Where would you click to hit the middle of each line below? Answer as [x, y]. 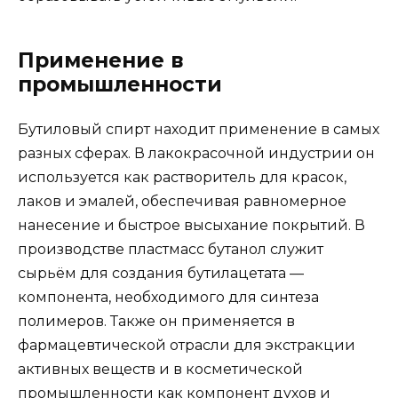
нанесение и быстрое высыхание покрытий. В [191, 226]
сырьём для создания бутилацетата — [161, 274]
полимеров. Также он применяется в [156, 322]
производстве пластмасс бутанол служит [171, 250]
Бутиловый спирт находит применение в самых [199, 130]
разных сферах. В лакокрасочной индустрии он [196, 154]
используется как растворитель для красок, [182, 178]
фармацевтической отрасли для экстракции [187, 346]
